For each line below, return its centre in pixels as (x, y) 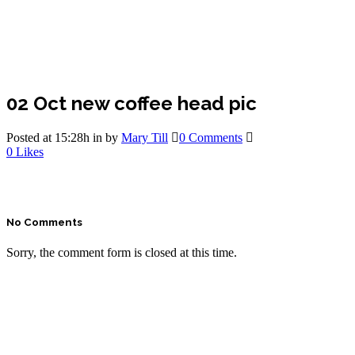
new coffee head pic (162, 103)
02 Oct (36, 103)
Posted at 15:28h (48, 137)
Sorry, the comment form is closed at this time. (122, 253)
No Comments (44, 222)
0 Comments (211, 137)
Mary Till (145, 137)
